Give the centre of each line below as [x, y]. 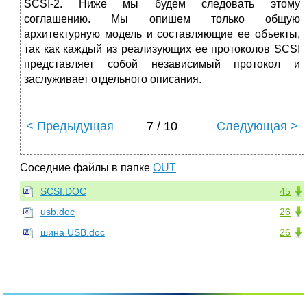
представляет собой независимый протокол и [162, 64]
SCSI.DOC [63, 192]
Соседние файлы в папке [86, 168]
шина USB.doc [73, 233]
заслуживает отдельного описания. [113, 79]
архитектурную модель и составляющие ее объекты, [162, 34]
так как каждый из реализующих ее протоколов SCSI [162, 49]
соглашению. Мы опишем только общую [162, 19]
